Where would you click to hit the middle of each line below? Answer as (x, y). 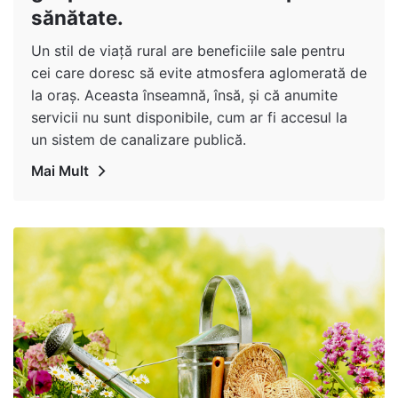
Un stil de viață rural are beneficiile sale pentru (188, 50)
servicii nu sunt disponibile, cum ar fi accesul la (189, 117)
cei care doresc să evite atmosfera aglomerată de (199, 72)
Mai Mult (60, 171)
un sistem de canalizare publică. (139, 139)
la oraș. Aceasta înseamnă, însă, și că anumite (184, 95)
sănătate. (77, 17)
